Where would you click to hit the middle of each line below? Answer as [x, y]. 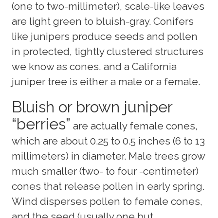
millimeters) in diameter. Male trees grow [108, 156]
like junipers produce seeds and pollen [105, 36]
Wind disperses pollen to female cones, [107, 201]
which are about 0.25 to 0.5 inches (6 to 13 [108, 141]
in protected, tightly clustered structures [108, 52]
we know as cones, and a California [94, 67]
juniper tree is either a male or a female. [106, 82]
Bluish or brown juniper [92, 107]
